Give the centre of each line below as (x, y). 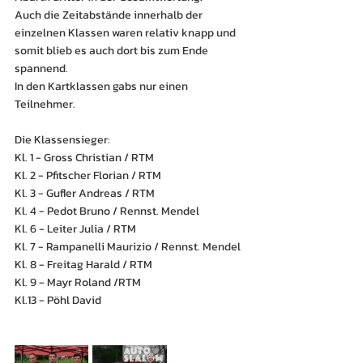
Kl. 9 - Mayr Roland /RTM (78, 282)
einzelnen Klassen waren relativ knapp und (126, 33)
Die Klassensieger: (62, 140)
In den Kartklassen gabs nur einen (102, 86)
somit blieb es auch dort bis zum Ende (113, 51)
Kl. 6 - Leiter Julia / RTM (75, 229)
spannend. (41, 68)
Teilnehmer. (45, 104)
